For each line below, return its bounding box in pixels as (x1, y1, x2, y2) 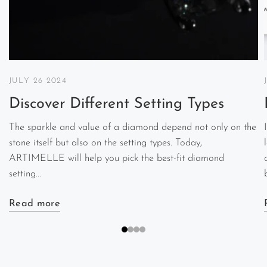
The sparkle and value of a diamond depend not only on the (9, 123, 257, 133)
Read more (9, 199, 60, 209)
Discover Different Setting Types (9, 97, 224, 112)
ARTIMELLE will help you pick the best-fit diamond (9, 154, 225, 164)
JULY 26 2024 (9, 77, 67, 85)
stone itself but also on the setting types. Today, (9, 138, 203, 148)
